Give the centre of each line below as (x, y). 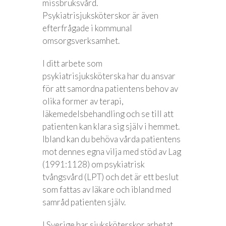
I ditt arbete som (72, 63)
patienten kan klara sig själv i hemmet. (111, 126)
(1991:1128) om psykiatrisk (94, 164)
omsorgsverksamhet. (81, 41)
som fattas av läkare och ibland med (107, 189)
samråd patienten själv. (84, 202)
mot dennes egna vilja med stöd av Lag (112, 152)
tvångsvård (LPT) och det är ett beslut (110, 177)
